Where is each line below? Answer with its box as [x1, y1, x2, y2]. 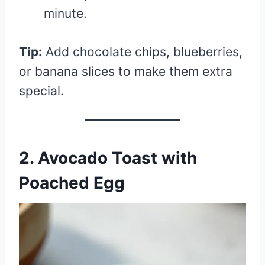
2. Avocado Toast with [19, 147, 197, 168]
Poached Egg [19, 172, 125, 193]
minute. [44, 5, 87, 21]
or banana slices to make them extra [19, 63, 232, 79]
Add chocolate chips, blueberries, [42, 44, 243, 59]
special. [19, 83, 64, 98]
